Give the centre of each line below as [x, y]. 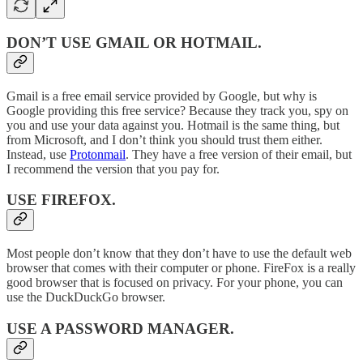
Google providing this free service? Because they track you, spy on [177, 110]
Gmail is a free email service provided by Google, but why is [162, 96]
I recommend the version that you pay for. [113, 169]
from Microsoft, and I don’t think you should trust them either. [164, 139]
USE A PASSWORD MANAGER [118, 328]
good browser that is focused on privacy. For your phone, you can [175, 283]
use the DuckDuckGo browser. [86, 297]
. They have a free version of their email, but [239, 154]
